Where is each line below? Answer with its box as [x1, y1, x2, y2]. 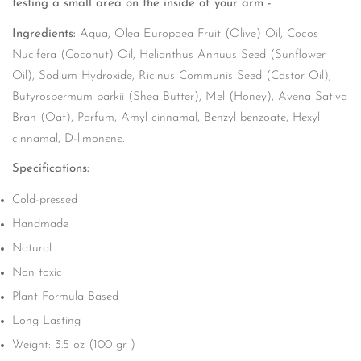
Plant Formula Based [12, 291, 118, 303]
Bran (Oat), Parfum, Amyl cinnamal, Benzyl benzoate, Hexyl [12, 111, 320, 124]
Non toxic [12, 267, 62, 279]
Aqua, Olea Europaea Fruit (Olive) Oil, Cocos [80, 27, 318, 40]
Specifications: [12, 162, 93, 175]
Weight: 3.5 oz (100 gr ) [12, 339, 135, 351]
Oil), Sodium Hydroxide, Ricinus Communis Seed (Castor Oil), [12, 69, 331, 82]
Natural [12, 243, 52, 255]
